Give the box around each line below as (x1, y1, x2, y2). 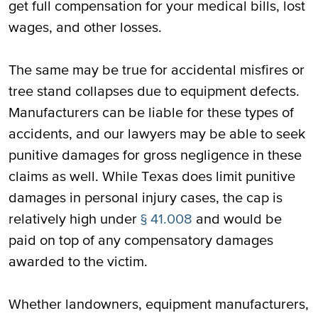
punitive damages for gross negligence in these (9, 147, 302, 163)
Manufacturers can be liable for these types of (9, 104, 294, 120)
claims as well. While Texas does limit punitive (9, 168, 295, 184)
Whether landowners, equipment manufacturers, (9, 296, 309, 312)
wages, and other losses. (9, 19, 162, 35)
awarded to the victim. (9, 253, 148, 269)
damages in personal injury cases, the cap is (9, 190, 283, 205)
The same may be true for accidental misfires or (9, 62, 305, 77)
